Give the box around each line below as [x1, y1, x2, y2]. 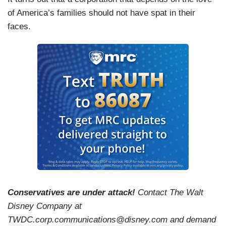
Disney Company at [8, 201, 82, 211]
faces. [8, 22, 36, 32]
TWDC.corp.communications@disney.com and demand [8, 215, 216, 225]
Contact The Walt [138, 188, 203, 198]
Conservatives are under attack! [8, 188, 138, 198]
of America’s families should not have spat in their [8, 8, 195, 18]
